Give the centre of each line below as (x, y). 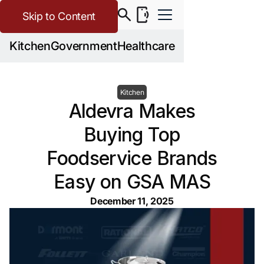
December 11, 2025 (132, 201)
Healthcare (146, 46)
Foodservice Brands (132, 158)
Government (84, 46)
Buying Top (132, 135)
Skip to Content (59, 16)
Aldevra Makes (132, 111)
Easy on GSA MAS (132, 182)
